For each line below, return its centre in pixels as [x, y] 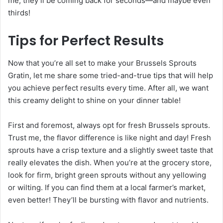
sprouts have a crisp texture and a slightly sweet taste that [111, 150]
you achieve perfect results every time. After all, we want [108, 88]
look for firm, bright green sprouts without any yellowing [107, 175]
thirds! [19, 13]
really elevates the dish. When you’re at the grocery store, [110, 162]
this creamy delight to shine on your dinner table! [94, 100]
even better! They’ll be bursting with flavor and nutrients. [108, 200]
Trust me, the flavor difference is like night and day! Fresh [110, 137]
